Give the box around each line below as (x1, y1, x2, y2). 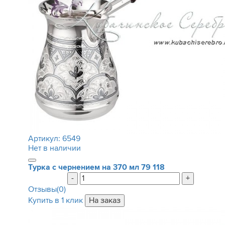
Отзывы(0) (28, 184, 66, 194)
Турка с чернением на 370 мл (28, 162, 139, 172)
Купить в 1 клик (28, 195, 83, 205)
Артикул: (28, 134, 62, 144)
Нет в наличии (28, 143, 81, 153)
